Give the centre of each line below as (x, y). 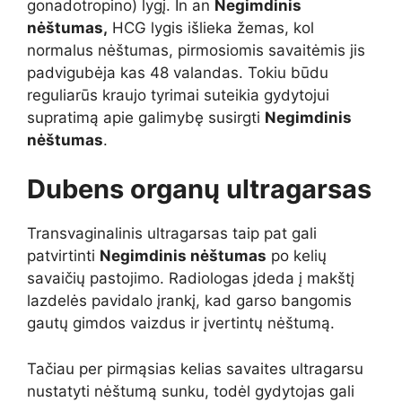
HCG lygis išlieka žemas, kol (211, 27)
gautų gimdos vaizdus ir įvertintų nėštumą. (181, 323)
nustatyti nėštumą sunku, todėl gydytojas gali (191, 391)
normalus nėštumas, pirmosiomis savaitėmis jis (196, 50)
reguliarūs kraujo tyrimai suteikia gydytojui (178, 95)
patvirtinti (63, 256)
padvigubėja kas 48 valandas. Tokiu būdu (178, 72)
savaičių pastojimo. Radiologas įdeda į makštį (191, 279)
